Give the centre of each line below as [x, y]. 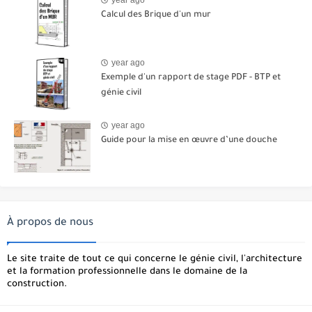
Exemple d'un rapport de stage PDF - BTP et [191, 78]
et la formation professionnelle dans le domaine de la [127, 272]
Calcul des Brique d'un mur [156, 15]
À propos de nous [50, 223]
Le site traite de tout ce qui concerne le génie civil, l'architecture [155, 259]
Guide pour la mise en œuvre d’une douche [189, 140]
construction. [37, 284]
